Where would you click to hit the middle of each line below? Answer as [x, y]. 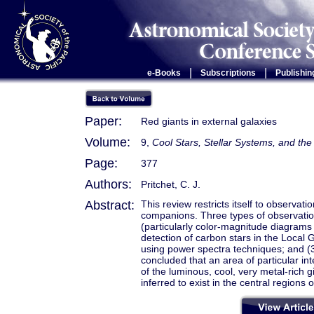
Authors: [108, 184]
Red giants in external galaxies [209, 121]
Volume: [108, 142]
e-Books [164, 73]
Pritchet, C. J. [171, 184]
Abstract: [110, 205]
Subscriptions [228, 73]
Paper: [103, 121]
